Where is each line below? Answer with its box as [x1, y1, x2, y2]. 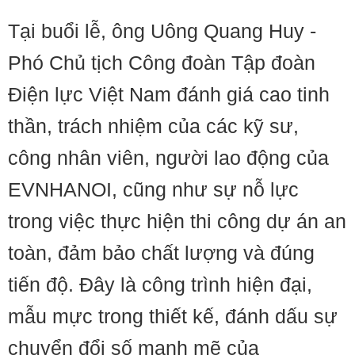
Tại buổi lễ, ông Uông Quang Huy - [8, 20, 316, 42]
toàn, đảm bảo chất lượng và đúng [8, 242, 315, 264]
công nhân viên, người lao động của [8, 147, 329, 169]
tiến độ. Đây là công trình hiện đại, [8, 273, 312, 296]
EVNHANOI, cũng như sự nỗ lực [8, 178, 299, 200]
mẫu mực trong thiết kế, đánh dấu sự [8, 305, 338, 327]
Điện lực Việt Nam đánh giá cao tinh [8, 83, 330, 105]
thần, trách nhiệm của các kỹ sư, [8, 115, 299, 137]
